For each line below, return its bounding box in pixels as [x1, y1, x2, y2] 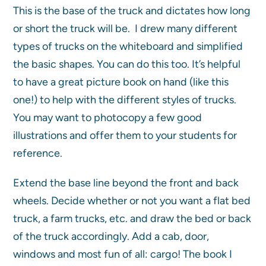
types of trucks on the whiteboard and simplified [13, 39, 243, 53]
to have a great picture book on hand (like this [13, 75, 229, 88]
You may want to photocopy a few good [13, 110, 202, 124]
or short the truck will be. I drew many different [13, 21, 238, 35]
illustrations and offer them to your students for [13, 128, 237, 142]
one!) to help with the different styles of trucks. [13, 93, 237, 106]
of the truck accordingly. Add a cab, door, [13, 229, 210, 243]
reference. [13, 146, 63, 160]
